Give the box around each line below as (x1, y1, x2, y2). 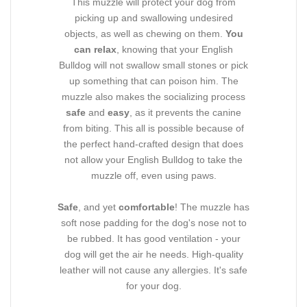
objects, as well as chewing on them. (64, 27, 225, 39)
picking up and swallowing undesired (74, 12, 233, 23)
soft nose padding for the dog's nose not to (60, 217, 247, 228)
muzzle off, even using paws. (90, 169, 217, 181)
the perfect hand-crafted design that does (64, 138, 243, 149)
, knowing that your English (116, 43, 233, 55)
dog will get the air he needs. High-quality (64, 248, 243, 260)
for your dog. (125, 280, 182, 291)
